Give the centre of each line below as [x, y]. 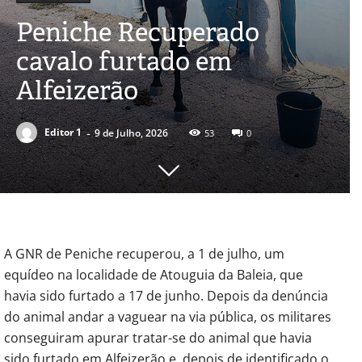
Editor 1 [63, 133]
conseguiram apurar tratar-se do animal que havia [158, 337]
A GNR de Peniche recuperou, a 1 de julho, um [144, 253]
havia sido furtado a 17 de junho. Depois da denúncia [166, 295]
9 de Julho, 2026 [131, 133]
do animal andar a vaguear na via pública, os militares [168, 316]
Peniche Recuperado [138, 32]
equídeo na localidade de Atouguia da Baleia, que [154, 274]
